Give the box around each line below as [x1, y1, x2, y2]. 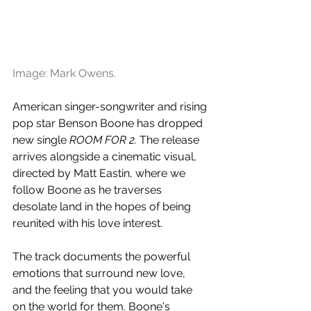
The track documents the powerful [12, 250, 193, 264]
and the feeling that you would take [12, 283, 195, 297]
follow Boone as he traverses [12, 183, 165, 197]
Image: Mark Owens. [12, 67, 116, 81]
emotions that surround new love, [12, 267, 188, 280]
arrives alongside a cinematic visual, [12, 150, 199, 164]
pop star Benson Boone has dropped [12, 117, 205, 131]
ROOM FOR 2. [69, 133, 140, 147]
